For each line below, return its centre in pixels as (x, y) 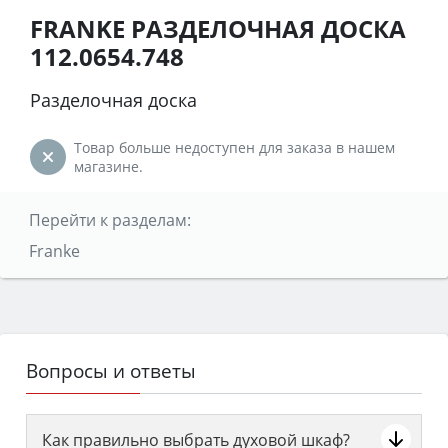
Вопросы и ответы (111, 370)
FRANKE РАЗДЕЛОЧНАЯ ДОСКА (218, 28)
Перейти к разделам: (109, 219)
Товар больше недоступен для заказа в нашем (234, 147)
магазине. (108, 166)
